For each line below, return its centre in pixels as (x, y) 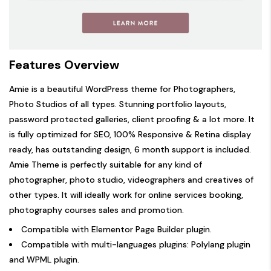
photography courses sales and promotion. (96, 210)
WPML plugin (52, 260)
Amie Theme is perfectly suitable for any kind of (106, 165)
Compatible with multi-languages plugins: (106, 245)
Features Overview (64, 65)
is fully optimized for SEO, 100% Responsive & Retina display (130, 135)
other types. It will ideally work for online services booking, (126, 195)
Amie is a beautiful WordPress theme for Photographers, (122, 89)
